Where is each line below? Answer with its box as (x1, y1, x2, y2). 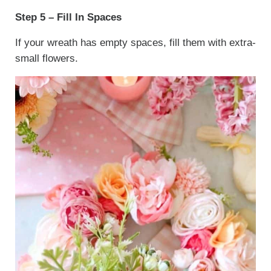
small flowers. (15, 53, 81, 65)
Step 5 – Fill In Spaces (15, 11, 122, 24)
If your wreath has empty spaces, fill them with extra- (15, 37, 256, 49)
